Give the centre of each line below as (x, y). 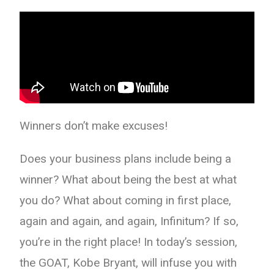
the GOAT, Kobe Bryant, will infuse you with (128, 262)
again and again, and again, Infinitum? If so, (129, 221)
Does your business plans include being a (126, 158)
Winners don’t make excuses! (94, 125)
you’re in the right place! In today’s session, (129, 242)
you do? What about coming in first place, (126, 200)
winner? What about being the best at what (128, 179)
